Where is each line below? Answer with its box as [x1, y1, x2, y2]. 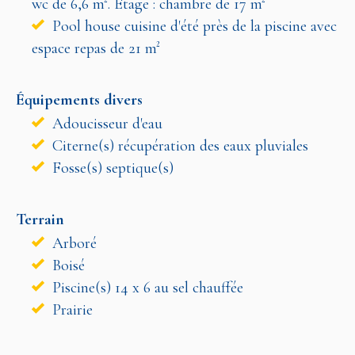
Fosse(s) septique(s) [48, 158, 174, 177]
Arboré [48, 233, 97, 253]
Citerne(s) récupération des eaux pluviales [48, 136, 308, 155]
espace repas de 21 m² [32, 38, 160, 58]
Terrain [16, 209, 64, 229]
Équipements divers [16, 90, 143, 109]
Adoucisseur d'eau [48, 113, 162, 133]
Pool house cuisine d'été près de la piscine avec [48, 16, 337, 36]
